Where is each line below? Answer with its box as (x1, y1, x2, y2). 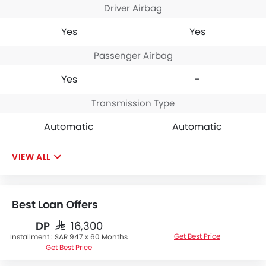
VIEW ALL (12, 150, 50, 163)
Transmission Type (91, 96, 175, 109)
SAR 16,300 (49, 219, 103, 230)
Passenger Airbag (93, 49, 173, 62)
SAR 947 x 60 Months (55, 231, 128, 242)
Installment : (10, 231, 55, 242)
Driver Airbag (104, 1, 162, 14)
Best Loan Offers (12, 197, 98, 212)
